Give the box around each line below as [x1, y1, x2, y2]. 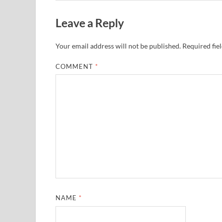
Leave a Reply [55, 15, 124, 30]
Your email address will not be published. [55, 41, 181, 50]
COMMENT [55, 62, 96, 70]
